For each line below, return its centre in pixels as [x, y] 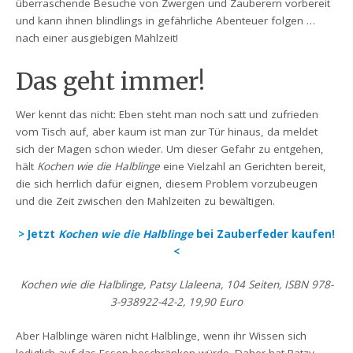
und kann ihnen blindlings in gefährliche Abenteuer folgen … [166, 20]
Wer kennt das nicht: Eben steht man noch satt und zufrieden [167, 114]
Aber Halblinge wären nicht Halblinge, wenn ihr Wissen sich [162, 335]
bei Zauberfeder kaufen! [266, 234]
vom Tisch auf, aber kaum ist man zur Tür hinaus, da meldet [167, 131]
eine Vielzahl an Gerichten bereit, [245, 166]
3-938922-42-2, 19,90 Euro [176, 302]
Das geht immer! [111, 81]
